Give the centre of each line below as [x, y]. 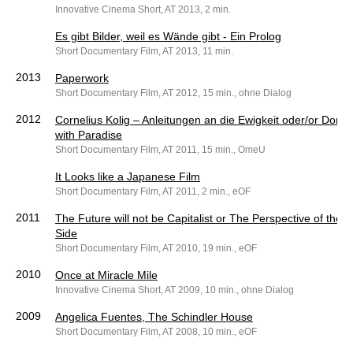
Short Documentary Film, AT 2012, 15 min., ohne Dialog [173, 93]
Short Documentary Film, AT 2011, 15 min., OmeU [160, 150]
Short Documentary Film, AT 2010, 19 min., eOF [156, 249]
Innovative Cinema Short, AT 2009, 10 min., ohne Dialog [175, 290]
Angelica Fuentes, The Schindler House [154, 317]
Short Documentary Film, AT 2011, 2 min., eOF [153, 192]
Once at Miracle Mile [106, 275]
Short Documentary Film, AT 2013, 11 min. [144, 52]
